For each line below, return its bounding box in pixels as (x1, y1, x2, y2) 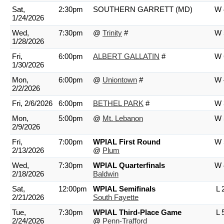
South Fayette (93, 193, 138, 201)
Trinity (102, 28, 122, 37)
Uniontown (102, 75, 137, 84)
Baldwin (93, 169, 118, 178)
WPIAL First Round (93, 137, 160, 146)
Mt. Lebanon (102, 114, 143, 122)
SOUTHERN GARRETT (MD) (93, 5, 192, 13)
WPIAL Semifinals (93, 184, 155, 193)
